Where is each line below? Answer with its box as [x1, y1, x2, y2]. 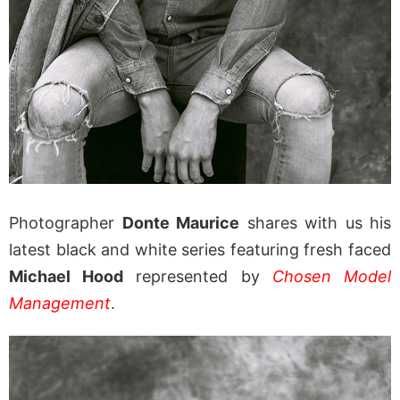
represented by [123, 267, 272, 287]
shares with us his [239, 213, 391, 233]
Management [9, 294, 111, 313]
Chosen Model [271, 267, 392, 287]
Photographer [9, 213, 122, 233]
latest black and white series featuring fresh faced [9, 240, 391, 260]
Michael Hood [9, 267, 124, 287]
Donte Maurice [121, 213, 239, 233]
